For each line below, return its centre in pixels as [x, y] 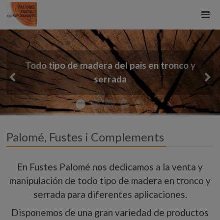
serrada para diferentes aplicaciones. [110, 194]
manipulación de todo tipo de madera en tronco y [110, 180]
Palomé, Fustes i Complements [85, 137]
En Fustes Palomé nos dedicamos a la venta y [110, 166]
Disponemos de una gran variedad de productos [110, 212]
